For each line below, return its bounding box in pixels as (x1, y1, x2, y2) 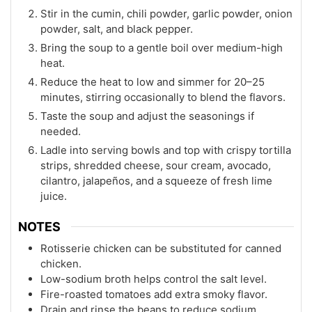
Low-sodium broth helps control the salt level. (40, 272, 267, 286)
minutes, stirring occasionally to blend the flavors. (40, 90, 286, 104)
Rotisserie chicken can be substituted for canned (40, 242, 281, 256)
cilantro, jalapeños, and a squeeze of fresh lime (40, 173, 272, 187)
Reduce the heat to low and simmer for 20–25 (40, 75, 265, 88)
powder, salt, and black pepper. (40, 22, 193, 36)
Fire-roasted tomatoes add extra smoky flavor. (40, 288, 267, 302)
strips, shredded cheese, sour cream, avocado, (40, 158, 271, 172)
